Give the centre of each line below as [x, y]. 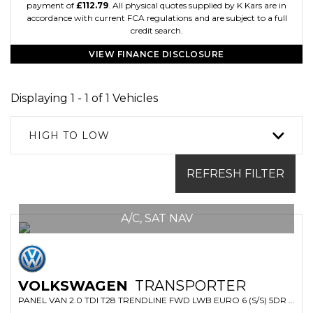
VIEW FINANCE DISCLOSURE [156, 54]
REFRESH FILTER [235, 174]
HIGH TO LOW [69, 136]
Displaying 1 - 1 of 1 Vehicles [84, 98]
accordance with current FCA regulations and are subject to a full [156, 18]
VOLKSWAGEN [73, 286]
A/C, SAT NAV [156, 218]
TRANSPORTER [189, 286]
